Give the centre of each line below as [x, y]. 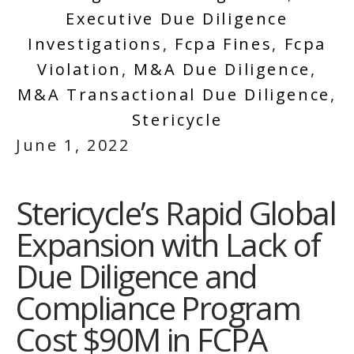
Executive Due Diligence [177, 19]
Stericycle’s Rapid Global [176, 213]
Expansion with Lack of [168, 245]
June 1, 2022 [73, 145]
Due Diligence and [136, 277]
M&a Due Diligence [222, 70]
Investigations [95, 44]
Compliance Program [158, 308]
